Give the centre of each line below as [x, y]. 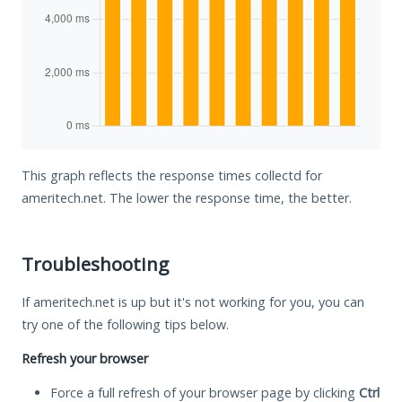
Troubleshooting [95, 263]
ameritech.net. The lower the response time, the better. [187, 197]
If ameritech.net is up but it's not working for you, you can [193, 301]
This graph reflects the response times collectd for [172, 175]
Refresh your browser [85, 358]
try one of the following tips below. [125, 324]
